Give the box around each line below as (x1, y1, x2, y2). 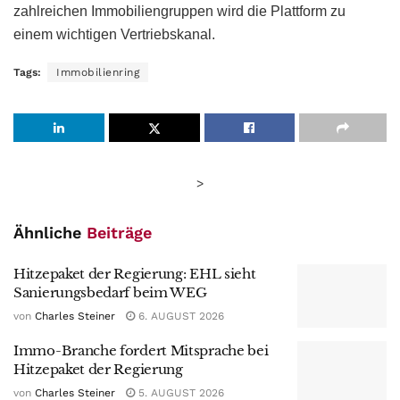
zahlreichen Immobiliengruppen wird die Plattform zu (13, 3, 346, 19)
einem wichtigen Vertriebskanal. (13, 26, 215, 42)
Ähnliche (13, 222, 87, 242)
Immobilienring (56, 65, 139, 79)
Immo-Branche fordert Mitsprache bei (13, 342, 269, 360)
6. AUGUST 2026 (135, 309, 224, 322)
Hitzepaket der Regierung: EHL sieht (13, 264, 256, 282)
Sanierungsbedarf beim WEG (13, 283, 207, 301)
